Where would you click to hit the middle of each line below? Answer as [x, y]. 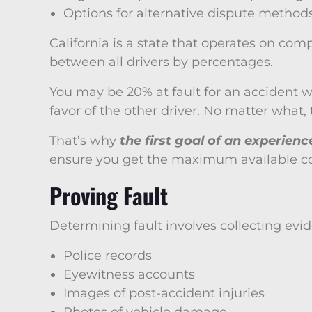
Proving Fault [109, 195]
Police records [108, 256]
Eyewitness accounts [129, 274]
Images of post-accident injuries [164, 293]
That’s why [85, 141]
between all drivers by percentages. [161, 62]
